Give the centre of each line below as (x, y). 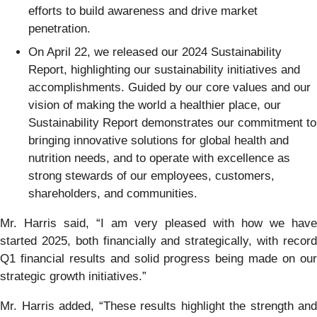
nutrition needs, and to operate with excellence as (159, 158)
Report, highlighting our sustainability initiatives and (164, 70)
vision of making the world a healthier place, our (155, 105)
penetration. (59, 28)
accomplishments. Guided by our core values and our (169, 88)
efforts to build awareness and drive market (143, 11)
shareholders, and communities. (113, 194)
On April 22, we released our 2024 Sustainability (155, 52)
